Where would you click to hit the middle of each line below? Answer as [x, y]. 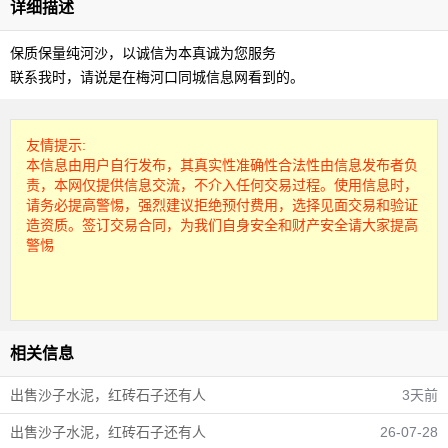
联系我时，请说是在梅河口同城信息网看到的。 [157, 77]
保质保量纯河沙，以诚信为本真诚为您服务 [143, 53]
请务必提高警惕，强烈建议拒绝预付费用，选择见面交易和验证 [222, 205]
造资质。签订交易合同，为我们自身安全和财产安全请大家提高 [222, 225]
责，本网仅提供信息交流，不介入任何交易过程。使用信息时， [222, 185]
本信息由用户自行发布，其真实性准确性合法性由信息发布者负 [222, 165]
